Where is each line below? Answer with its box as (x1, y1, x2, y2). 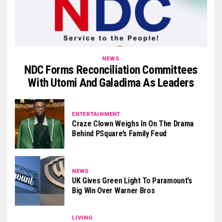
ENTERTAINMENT (72, 111, 121, 117)
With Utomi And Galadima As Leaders (28, 76, 194, 90)
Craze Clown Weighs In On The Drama (72, 118, 194, 128)
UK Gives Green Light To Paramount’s (72, 175, 192, 185)
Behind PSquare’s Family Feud (72, 128, 167, 138)
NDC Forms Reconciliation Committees (24, 63, 198, 77)
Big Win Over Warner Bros (72, 185, 155, 195)
